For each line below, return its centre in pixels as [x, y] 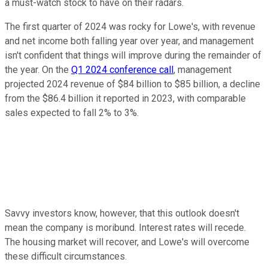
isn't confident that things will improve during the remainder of [133, 56]
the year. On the [38, 70]
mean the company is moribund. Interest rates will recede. [125, 228]
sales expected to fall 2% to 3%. [72, 113]
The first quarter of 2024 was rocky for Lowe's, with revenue [130, 27]
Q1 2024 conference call [122, 70]
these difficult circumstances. [66, 257]
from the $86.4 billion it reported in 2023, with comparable [125, 99]
